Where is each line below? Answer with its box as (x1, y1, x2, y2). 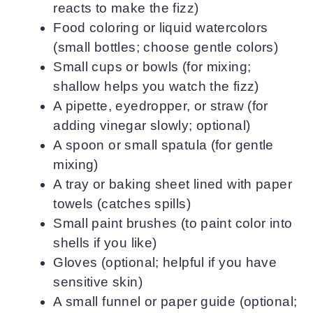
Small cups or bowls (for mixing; (53, 59, 252, 74)
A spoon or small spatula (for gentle (53, 137, 274, 152)
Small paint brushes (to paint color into (53, 215, 293, 231)
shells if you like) (53, 235, 157, 250)
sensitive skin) (53, 274, 143, 289)
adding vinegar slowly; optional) (53, 117, 251, 133)
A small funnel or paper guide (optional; (53, 293, 298, 309)
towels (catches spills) (53, 196, 191, 211)
